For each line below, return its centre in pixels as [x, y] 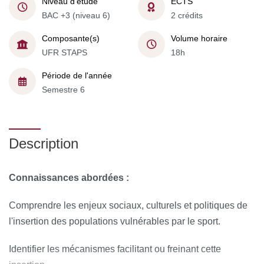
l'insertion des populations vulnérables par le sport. [115, 221]
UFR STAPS [65, 52]
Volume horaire [199, 38]
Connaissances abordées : [70, 178]
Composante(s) [71, 38]
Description [44, 143]
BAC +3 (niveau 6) [76, 15]
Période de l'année [77, 75]
